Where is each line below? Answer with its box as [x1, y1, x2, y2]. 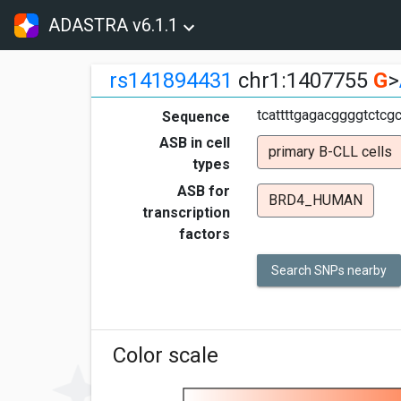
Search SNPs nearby [271, 263, 387, 277]
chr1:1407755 [233, 68, 373, 93]
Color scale [113, 343, 218, 369]
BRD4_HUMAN [269, 192, 363, 209]
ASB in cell [159, 134, 230, 151]
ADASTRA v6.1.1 [48, 14, 179, 36]
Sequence [162, 108, 230, 125]
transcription [142, 204, 230, 221]
